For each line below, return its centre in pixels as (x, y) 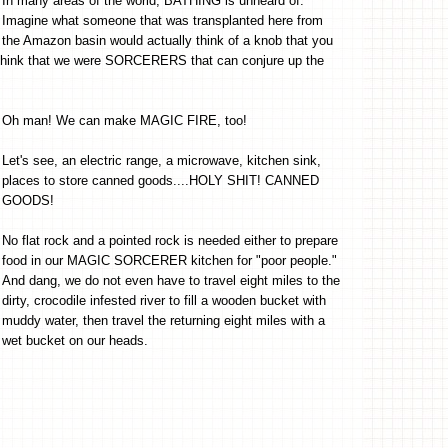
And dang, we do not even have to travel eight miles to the (171, 280)
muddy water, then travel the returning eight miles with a (163, 320)
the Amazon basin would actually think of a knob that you (167, 40)
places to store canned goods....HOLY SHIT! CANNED (160, 180)
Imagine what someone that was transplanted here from (162, 20)
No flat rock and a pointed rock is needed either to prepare (170, 240)
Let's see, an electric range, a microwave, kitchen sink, (161, 160)
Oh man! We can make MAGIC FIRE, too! (124, 120)
